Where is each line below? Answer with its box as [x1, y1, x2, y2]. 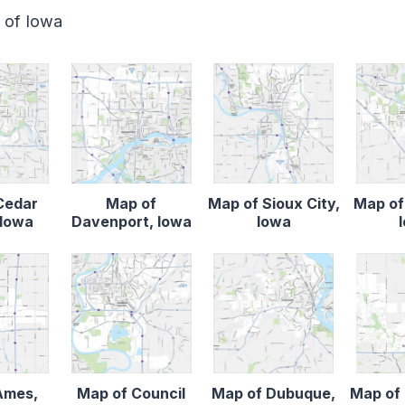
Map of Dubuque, [212, 384, 336, 403]
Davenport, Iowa [71, 212, 192, 231]
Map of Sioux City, [207, 194, 340, 213]
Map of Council [77, 384, 186, 403]
